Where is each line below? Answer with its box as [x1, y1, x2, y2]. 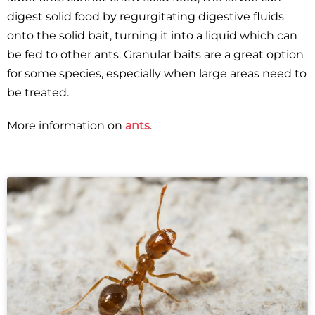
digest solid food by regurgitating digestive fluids [7, 10, 284, 23]
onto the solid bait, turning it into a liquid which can [7, 29, 297, 42]
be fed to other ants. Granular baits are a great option [7, 48, 304, 61]
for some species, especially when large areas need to [7, 67, 307, 80]
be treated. [7, 86, 69, 99]
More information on [7, 119, 125, 132]
